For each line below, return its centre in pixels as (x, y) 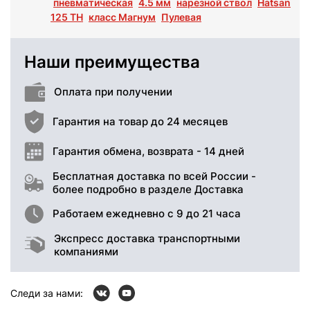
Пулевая (181, 17)
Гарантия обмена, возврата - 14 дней (148, 152)
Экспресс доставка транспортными (147, 238)
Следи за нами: (47, 293)
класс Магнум (122, 17)
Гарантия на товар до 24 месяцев (140, 122)
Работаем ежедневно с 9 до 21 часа (147, 214)
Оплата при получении (113, 92)
